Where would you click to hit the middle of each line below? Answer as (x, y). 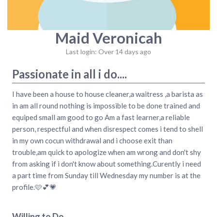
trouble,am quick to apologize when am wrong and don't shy (107, 152)
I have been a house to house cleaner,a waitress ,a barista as (108, 94)
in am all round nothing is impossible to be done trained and (106, 105)
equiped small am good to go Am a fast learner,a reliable (101, 117)
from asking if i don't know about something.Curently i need (107, 163)
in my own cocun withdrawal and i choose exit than (92, 140)
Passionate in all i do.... (70, 74)
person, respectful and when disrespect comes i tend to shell (108, 129)
